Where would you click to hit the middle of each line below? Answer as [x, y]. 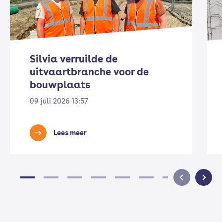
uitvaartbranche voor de [89, 72]
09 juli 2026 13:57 [59, 101]
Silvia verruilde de [74, 59]
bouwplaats [60, 85]
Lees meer [70, 133]
